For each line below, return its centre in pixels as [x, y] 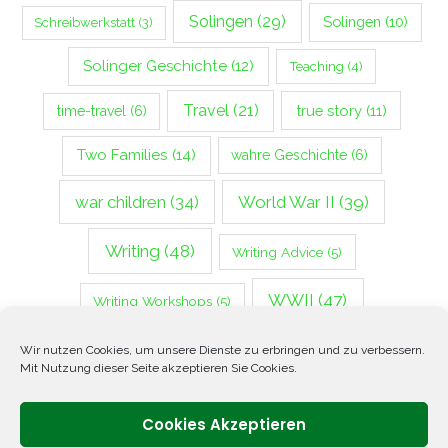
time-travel [91, 110]
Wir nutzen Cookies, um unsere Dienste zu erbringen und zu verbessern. [222, 350]
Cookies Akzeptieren [224, 424]
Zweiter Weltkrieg [208, 346]
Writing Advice [278, 251]
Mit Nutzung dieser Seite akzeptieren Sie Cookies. [158, 368]
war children [120, 201]
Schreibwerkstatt [85, 23]
